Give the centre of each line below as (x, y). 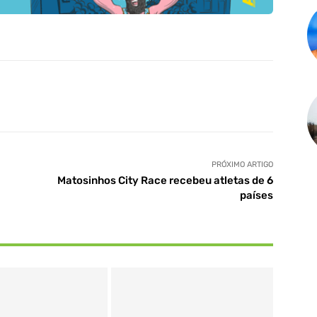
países (256, 196)
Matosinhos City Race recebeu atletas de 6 (165, 181)
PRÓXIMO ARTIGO (242, 165)
